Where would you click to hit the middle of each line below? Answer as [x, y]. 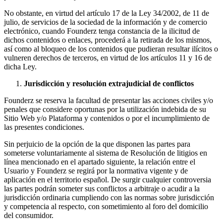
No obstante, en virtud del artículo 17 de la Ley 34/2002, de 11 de [107, 13]
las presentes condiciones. [44, 127]
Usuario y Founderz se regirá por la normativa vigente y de [96, 170]
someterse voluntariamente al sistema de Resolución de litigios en [106, 153]
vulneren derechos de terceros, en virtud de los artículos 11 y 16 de [108, 57]
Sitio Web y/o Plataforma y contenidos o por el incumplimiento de [107, 118]
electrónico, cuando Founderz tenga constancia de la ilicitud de [102, 31]
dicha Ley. [20, 66]
